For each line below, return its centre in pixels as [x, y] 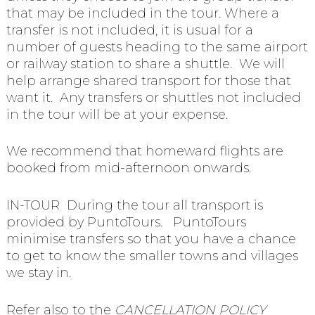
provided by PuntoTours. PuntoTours [126, 223]
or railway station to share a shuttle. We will [145, 64]
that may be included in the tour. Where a [142, 13]
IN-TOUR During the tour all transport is [134, 206]
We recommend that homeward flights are [144, 152]
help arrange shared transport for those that [148, 81]
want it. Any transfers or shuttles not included [153, 97]
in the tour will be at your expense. [117, 114]
